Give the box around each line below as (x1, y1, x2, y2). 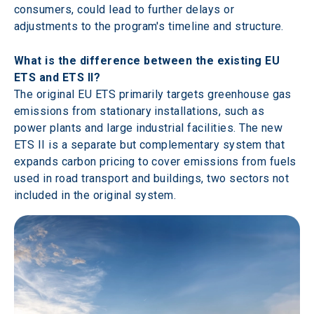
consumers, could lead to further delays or (14, 2, 238, 16)
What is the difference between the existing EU (14, 53, 283, 67)
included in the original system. (14, 188, 179, 202)
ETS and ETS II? (14, 70, 104, 84)
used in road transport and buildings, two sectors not (14, 171, 292, 185)
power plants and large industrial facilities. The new (14, 121, 286, 135)
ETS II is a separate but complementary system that (14, 137, 288, 151)
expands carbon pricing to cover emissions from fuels (14, 154, 300, 168)
